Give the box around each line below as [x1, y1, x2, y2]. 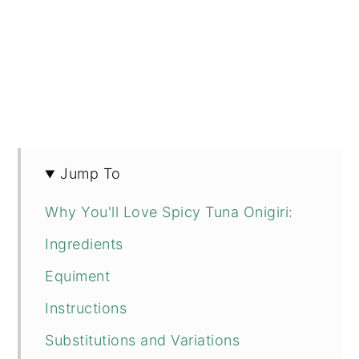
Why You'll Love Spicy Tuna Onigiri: [45, 204, 293, 221]
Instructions [45, 300, 127, 317]
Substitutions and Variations [45, 332, 240, 349]
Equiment [45, 268, 111, 285]
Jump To [60, 165, 121, 183]
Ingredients [45, 236, 123, 253]
